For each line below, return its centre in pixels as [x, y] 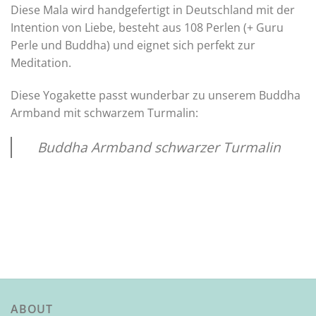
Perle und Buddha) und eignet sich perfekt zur [133, 45]
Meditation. [41, 63]
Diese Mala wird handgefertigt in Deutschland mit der [153, 10]
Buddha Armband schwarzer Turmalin [159, 147]
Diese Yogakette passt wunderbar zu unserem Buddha [156, 96]
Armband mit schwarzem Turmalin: [104, 113]
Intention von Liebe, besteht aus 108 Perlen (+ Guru [147, 28]
